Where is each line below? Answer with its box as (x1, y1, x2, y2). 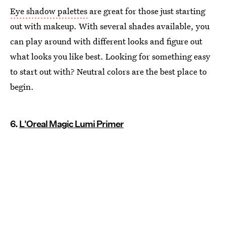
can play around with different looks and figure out (10, 35, 202, 47)
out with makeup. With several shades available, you (10, 20, 209, 32)
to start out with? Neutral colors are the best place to (10, 66, 207, 78)
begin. (10, 81, 34, 93)
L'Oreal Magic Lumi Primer (19, 119, 124, 130)
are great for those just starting (87, 5, 205, 17)
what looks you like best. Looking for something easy (10, 50, 210, 63)
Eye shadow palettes (10, 5, 87, 17)
